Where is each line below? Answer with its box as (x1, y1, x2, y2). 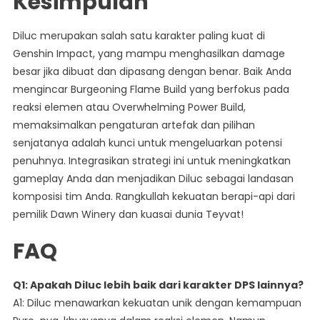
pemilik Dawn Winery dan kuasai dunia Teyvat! (12, 207, 244, 222)
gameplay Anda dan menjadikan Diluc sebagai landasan (12, 171, 294, 186)
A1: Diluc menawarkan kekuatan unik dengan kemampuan (12, 296, 301, 311)
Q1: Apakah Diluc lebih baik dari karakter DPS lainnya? (12, 278, 304, 293)
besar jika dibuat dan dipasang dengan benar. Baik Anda (12, 64, 291, 79)
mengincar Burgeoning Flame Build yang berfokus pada (12, 82, 289, 97)
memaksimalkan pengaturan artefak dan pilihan (12, 118, 255, 133)
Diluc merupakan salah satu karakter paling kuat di (12, 29, 265, 44)
